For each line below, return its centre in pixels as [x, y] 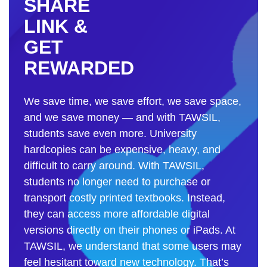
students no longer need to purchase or [117, 181]
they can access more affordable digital [117, 214]
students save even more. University [110, 133]
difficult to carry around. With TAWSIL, [114, 165]
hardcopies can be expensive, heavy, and [122, 149]
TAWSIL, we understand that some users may [133, 246]
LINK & [56, 26]
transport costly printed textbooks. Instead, [125, 198]
